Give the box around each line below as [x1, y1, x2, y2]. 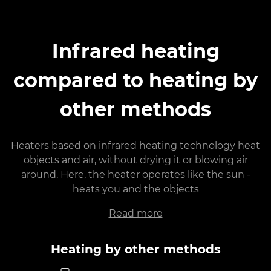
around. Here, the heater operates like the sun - [21, 168, 250, 180]
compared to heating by [13, 68, 258, 92]
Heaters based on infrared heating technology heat [11, 139, 260, 151]
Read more [108, 207, 163, 219]
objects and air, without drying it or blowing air [23, 154, 248, 166]
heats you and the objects [72, 183, 199, 195]
